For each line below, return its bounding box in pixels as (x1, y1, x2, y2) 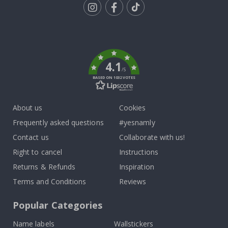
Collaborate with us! (119, 132, 185, 142)
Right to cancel (13, 147, 62, 157)
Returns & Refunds (13, 162, 76, 172)
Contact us (13, 132, 49, 142)
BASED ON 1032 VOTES (92, 75, 136, 80)
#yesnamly (119, 118, 155, 128)
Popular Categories (13, 199, 103, 212)
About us (13, 103, 43, 113)
